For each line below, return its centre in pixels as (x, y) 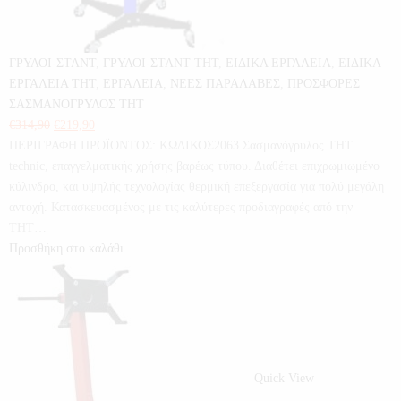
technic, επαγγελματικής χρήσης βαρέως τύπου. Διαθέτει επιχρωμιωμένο (194, 166)
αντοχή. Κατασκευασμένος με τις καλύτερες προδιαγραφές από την (181, 207)
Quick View (284, 379)
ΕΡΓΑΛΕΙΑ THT (52, 84)
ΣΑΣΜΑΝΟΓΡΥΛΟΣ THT (77, 104)
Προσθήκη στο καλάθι (66, 248)
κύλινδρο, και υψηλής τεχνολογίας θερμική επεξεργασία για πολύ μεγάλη (196, 187)
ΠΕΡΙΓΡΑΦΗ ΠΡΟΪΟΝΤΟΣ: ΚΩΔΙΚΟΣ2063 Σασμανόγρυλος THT (181, 145)
